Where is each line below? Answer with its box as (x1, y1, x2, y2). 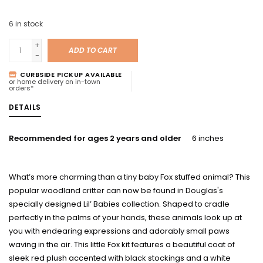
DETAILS (9, 102, 41, 112)
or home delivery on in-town (9, 76, 100, 86)
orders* (9, 83, 33, 93)
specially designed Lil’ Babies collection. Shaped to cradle (9, 198, 230, 210)
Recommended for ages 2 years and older (9, 132, 181, 144)
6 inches (181, 132, 224, 144)
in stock (15, 18, 43, 29)
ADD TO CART (69, 45, 117, 55)
